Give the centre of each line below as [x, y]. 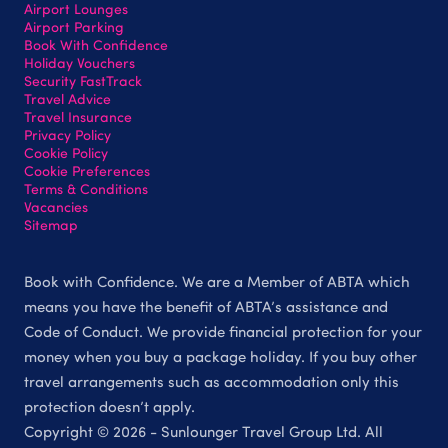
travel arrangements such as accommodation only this [211, 381]
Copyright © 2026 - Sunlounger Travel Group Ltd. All [203, 431]
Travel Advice [67, 98]
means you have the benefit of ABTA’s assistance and [206, 306]
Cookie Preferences [87, 170]
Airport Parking [74, 26]
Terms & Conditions [86, 188]
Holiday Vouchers [79, 62]
